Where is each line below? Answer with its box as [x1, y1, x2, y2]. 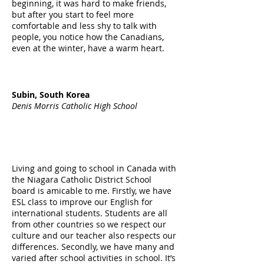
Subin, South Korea [12, 89, 90, 100]
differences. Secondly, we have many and [12, 241, 174, 252]
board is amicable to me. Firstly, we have [12, 185, 171, 196]
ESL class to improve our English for [12, 196, 153, 207]
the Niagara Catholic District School [12, 174, 151, 185]
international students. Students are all [12, 207, 167, 219]
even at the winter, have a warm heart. [12, 42, 164, 54]
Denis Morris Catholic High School [12, 100, 137, 111]
